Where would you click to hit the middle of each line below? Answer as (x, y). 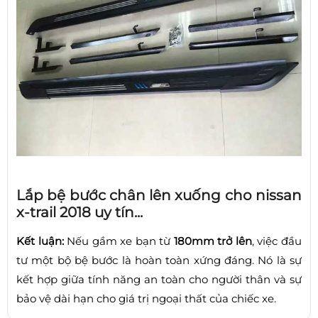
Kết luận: (40, 241)
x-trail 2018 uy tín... (79, 212)
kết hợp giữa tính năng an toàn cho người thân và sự (159, 279)
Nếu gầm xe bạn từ (119, 241)
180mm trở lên (213, 241)
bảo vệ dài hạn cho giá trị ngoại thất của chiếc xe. (146, 298)
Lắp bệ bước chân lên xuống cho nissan (159, 195)
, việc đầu (277, 241)
